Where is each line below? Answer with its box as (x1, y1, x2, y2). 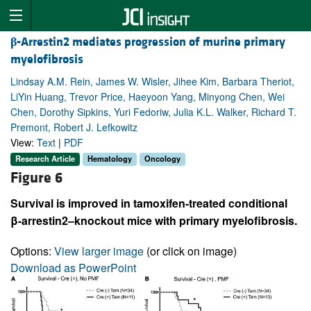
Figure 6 (10, 168, 62, 187)
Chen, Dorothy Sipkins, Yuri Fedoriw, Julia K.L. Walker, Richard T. (10, 105, 296, 119)
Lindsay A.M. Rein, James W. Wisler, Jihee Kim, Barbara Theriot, (10, 74, 294, 89)
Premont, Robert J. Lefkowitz (10, 120, 137, 135)
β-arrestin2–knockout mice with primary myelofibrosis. (10, 212, 297, 228)
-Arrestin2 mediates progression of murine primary (17, 34, 285, 51)
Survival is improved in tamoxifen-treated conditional (10, 194, 287, 211)
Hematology (87, 153, 132, 165)
